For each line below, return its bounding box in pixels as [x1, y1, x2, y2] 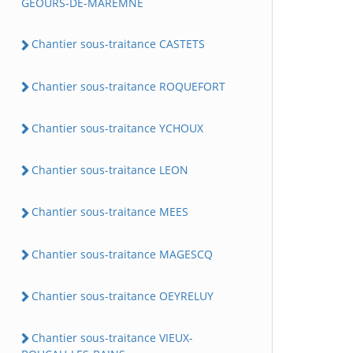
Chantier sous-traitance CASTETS [32, 36, 205, 52]
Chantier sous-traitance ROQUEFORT [32, 78, 225, 94]
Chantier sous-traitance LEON [32, 162, 188, 178]
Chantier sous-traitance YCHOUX [32, 120, 203, 136]
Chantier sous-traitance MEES [32, 204, 188, 220]
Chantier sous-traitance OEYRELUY [32, 288, 214, 303]
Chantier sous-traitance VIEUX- [32, 330, 193, 346]
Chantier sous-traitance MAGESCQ [32, 246, 213, 262]
